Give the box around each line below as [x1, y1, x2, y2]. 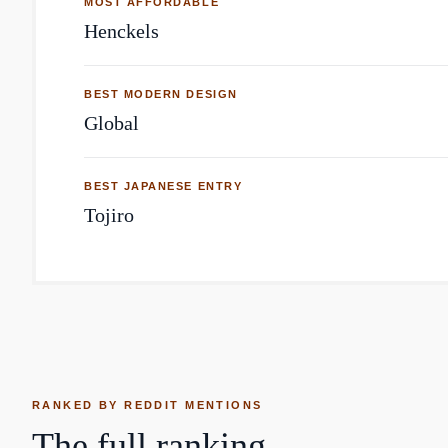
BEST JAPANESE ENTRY [84, 180, 243, 192]
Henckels [84, 20, 159, 42]
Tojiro [84, 204, 134, 226]
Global [84, 112, 139, 134]
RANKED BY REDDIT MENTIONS [32, 399, 263, 411]
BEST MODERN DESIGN [84, 88, 238, 100]
